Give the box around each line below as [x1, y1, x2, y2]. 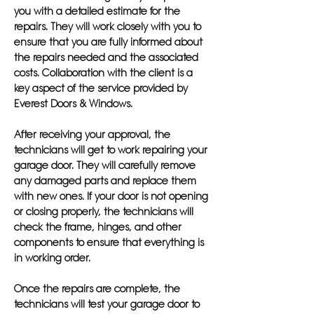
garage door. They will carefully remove [14, 159, 196, 172]
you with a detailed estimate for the [14, 5, 180, 18]
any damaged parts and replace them [14, 175, 196, 187]
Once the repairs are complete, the [14, 282, 180, 295]
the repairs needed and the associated [14, 51, 198, 64]
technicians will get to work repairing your [14, 144, 207, 156]
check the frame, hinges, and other [14, 221, 182, 233]
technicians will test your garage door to [14, 298, 200, 310]
